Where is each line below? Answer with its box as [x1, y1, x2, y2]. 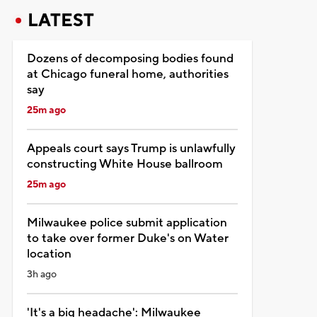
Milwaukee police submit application [26, 214, 227, 231]
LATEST [27, 8, 94, 32]
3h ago [26, 267, 57, 281]
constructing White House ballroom [26, 156, 223, 172]
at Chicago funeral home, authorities [26, 66, 229, 82]
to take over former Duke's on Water [26, 230, 229, 246]
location [26, 246, 71, 262]
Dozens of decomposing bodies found [26, 50, 234, 67]
